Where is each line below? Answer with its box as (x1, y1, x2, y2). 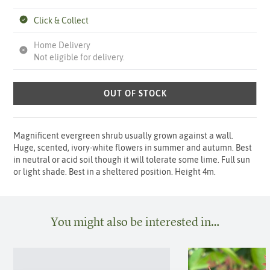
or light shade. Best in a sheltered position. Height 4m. (13, 167, 216, 177)
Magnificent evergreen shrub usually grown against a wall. (13, 131, 234, 141)
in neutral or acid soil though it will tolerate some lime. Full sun (13, 155, 251, 165)
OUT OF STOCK (103, 89, 167, 99)
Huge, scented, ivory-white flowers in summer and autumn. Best (13, 143, 253, 153)
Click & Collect (34, 16, 89, 26)
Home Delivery (34, 40, 91, 51)
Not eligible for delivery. (34, 52, 125, 63)
